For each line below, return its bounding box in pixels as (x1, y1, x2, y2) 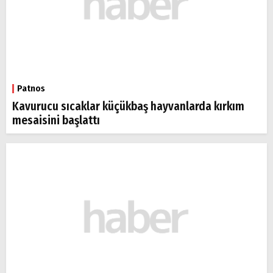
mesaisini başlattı (12, 113, 100, 127)
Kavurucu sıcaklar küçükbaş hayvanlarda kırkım (12, 99, 244, 113)
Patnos (17, 83, 45, 94)
